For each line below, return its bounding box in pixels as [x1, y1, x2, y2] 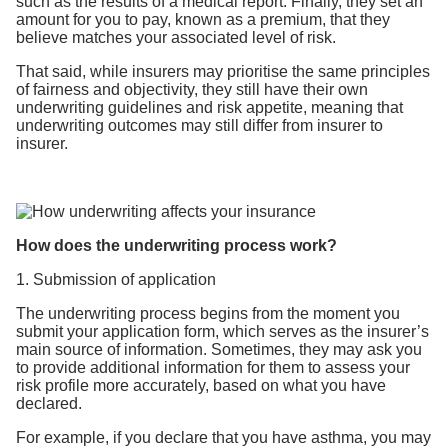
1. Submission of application [16, 271, 216, 288]
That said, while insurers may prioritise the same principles [16, 63, 430, 80]
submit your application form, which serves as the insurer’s [16, 323, 429, 340]
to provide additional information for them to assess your [16, 359, 410, 376]
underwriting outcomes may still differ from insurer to [16, 117, 383, 134]
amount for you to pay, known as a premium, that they [16, 11, 390, 28]
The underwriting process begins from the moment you [16, 305, 400, 322]
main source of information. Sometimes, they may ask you [16, 341, 422, 358]
